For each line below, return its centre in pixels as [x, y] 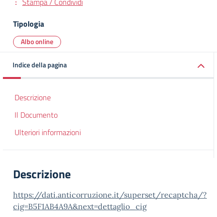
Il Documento [36, 115]
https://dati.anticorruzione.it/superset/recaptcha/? [110, 195]
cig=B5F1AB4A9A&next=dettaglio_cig [80, 206]
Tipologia [29, 24]
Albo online [37, 41]
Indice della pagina [40, 65]
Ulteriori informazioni [48, 132]
